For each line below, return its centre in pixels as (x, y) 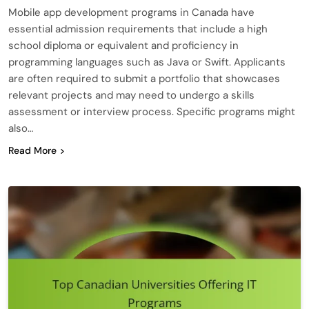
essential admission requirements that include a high (138, 29)
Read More (32, 150)
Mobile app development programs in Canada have (131, 12)
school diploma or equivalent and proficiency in (123, 45)
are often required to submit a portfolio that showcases (144, 78)
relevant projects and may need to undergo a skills (131, 95)
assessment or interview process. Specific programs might (152, 111)
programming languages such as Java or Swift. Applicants (147, 62)
